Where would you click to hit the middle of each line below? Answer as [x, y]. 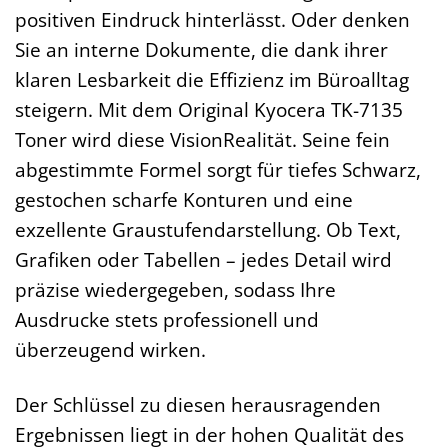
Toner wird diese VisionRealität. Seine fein [202, 139]
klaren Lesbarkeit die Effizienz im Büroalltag [212, 79]
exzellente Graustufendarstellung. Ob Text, [208, 229]
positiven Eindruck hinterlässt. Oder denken [212, 19]
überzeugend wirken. [110, 349]
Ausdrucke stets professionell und [167, 319]
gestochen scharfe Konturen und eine [184, 199]
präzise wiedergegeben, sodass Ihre [175, 289]
